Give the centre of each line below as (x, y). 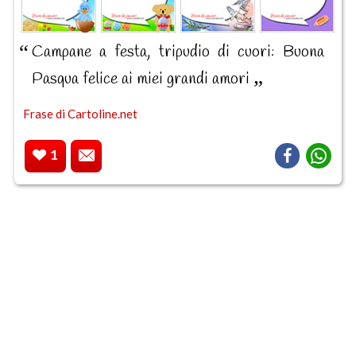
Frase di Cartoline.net (80, 113)
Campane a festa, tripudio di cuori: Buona (178, 52)
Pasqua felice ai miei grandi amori (143, 79)
